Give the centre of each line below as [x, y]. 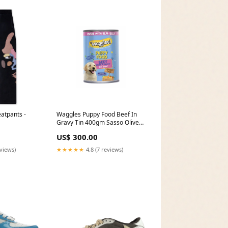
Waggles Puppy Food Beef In [96, 115]
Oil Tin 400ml [75, 131]
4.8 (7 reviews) [104, 150]
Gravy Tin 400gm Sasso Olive [97, 123]
